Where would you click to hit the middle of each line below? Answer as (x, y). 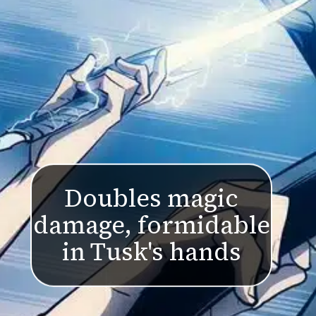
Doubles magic (152, 199)
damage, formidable (151, 225)
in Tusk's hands (151, 252)
